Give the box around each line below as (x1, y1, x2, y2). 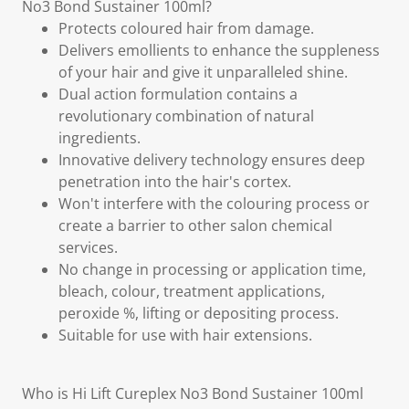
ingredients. (58, 128, 141, 148)
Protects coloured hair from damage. (58, 18, 314, 38)
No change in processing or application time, (58, 259, 366, 279)
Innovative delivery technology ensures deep (58, 150, 365, 170)
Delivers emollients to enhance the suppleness (58, 40, 380, 60)
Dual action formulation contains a (58, 84, 298, 104)
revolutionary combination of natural (58, 106, 314, 126)
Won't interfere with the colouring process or (58, 194, 370, 214)
